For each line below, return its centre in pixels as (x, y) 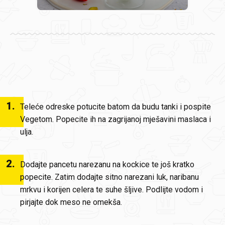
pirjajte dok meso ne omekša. (71, 202)
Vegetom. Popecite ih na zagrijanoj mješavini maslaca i (116, 120)
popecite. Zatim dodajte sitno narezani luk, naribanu (109, 177)
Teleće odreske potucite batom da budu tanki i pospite (116, 107)
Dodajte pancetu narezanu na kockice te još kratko (107, 165)
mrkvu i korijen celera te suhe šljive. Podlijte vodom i (111, 190)
